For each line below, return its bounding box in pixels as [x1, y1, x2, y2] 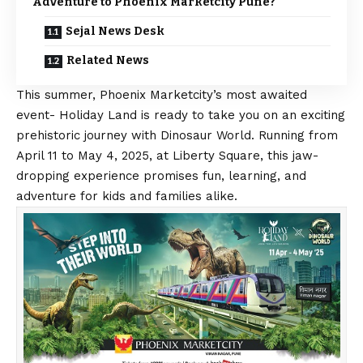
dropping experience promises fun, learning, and [16, 169, 306, 184]
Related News [66, 53, 149, 68]
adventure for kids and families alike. [16, 189, 237, 204]
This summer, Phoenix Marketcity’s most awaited [16, 88, 307, 103]
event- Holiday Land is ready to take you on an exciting [16, 108, 345, 123]
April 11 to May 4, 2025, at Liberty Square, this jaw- [16, 148, 318, 164]
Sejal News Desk [66, 24, 164, 39]
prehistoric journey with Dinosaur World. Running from [16, 128, 338, 143]
